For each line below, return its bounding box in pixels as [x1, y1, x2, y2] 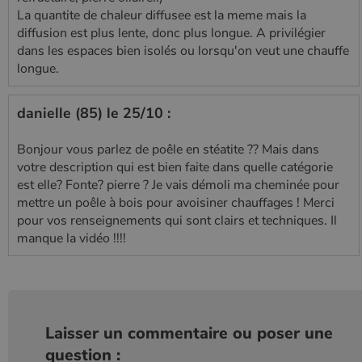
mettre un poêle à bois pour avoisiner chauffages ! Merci [17, 193, 335, 212]
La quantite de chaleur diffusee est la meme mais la [17, 6, 306, 24]
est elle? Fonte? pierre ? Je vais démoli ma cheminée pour [17, 175, 339, 194]
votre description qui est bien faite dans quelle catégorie [17, 158, 333, 176]
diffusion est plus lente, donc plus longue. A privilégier [17, 23, 326, 42]
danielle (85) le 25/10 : [17, 103, 170, 123]
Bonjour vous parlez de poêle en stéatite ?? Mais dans [17, 140, 319, 158]
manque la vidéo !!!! [17, 229, 126, 247]
